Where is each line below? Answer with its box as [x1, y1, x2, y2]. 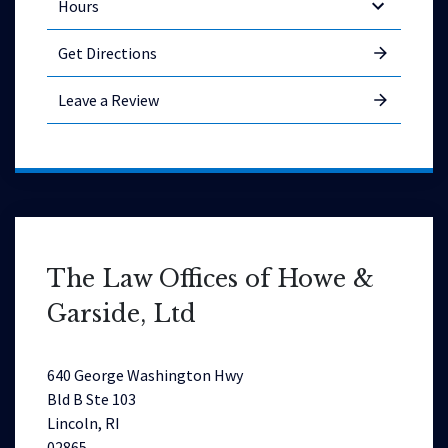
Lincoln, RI [47, 413, 120, 434]
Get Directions [58, 43, 157, 64]
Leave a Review [58, 90, 159, 111]
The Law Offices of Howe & [47, 264, 374, 294]
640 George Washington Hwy [47, 365, 243, 386]
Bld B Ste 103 [47, 389, 136, 410]
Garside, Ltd [47, 299, 196, 329]
